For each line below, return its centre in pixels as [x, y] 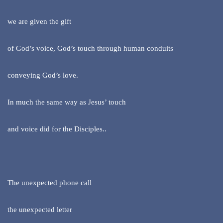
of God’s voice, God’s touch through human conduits [90, 49]
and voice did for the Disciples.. [57, 129]
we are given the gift [39, 22]
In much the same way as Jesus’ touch [67, 102]
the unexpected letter [40, 210]
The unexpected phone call [50, 183]
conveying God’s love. [43, 75]
